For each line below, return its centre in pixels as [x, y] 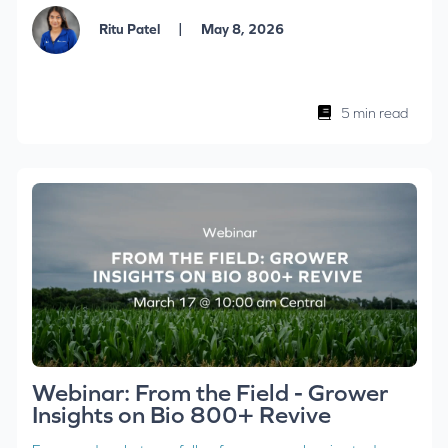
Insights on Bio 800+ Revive [181, 415]
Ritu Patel [130, 28]
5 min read [374, 113]
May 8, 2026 [240, 28]
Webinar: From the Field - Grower [209, 393]
